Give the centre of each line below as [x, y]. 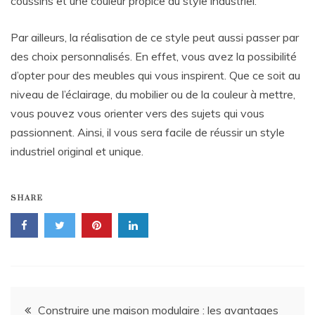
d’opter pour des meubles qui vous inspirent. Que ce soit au [155, 76]
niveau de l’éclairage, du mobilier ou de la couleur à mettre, [153, 95]
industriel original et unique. [77, 152]
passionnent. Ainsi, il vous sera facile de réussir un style [148, 133]
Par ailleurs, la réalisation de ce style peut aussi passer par [155, 38]
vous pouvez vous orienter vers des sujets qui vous [137, 114]
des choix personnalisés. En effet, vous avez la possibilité [154, 57]
